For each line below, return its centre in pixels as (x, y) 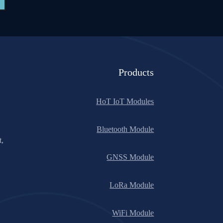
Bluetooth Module (125, 129)
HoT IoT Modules (125, 101)
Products (136, 72)
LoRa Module (132, 185)
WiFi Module (133, 213)
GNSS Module (130, 157)
